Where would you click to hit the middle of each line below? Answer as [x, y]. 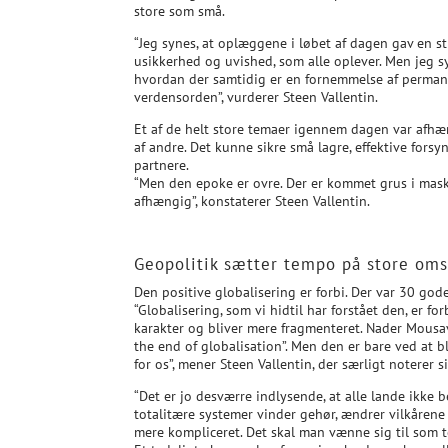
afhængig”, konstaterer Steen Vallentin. [252, 200]
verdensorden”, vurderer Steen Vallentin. [256, 96]
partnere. [162, 164]
